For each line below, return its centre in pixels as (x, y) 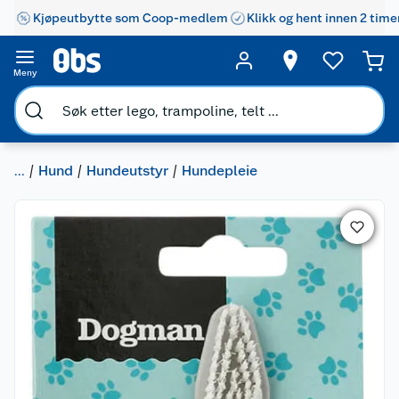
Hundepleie (220, 171)
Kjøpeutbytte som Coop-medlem (130, 17)
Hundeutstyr (127, 171)
